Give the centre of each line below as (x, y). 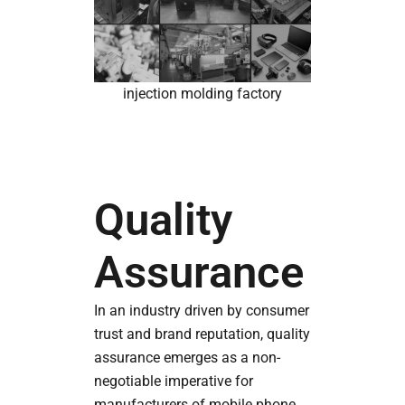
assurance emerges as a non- (187, 358)
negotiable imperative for (173, 381)
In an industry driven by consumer (201, 311)
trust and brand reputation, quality (202, 334)
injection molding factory (202, 94)
